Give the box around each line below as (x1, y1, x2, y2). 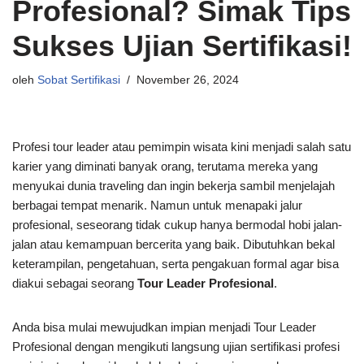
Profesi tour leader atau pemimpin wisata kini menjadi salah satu (12, 140, 351, 154)
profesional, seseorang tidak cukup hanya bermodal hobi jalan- (12, 218, 342, 232)
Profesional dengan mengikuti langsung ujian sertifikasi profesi (12, 340, 340, 353)
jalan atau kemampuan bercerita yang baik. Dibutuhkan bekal (12, 237, 335, 251)
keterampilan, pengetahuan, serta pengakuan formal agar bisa (12, 257, 339, 271)
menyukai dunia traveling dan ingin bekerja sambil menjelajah (12, 179, 335, 193)
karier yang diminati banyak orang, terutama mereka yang (12, 159, 318, 173)
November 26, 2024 (136, 74, 239, 86)
